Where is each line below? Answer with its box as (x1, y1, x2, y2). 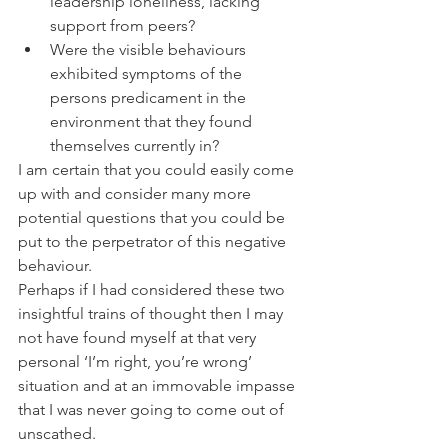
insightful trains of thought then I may (18, 304, 287, 324)
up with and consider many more (18, 184, 255, 204)
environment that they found (50, 112, 256, 132)
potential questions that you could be (18, 208, 289, 228)
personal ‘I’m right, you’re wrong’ (18, 352, 256, 372)
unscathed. (18, 424, 100, 444)
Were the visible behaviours (50, 40, 250, 60)
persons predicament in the (50, 88, 250, 108)
